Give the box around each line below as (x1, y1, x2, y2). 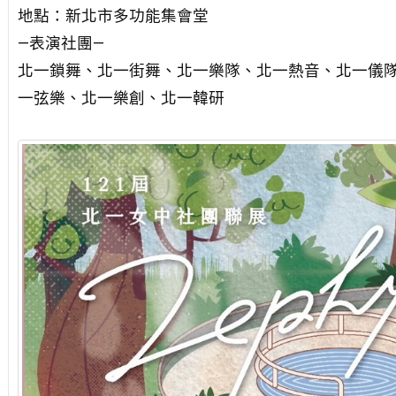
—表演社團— (17, 34, 104, 52)
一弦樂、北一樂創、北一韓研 (17, 88, 225, 107)
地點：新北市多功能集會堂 (17, 6, 209, 25)
